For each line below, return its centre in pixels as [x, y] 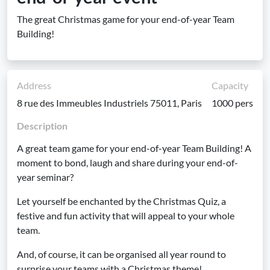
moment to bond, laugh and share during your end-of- [127, 162]
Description [42, 126]
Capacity [230, 85]
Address [34, 85]
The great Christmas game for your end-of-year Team [126, 19]
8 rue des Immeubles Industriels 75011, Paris [109, 103]
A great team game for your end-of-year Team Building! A [134, 148]
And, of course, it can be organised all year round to [121, 254]
